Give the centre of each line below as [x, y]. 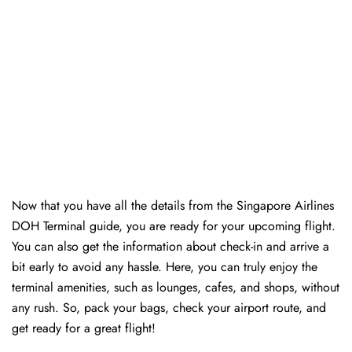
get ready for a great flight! [86, 328]
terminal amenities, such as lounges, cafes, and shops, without [176, 288]
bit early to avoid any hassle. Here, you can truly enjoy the [165, 267]
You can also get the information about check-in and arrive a [170, 247]
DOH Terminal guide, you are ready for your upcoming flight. [174, 226]
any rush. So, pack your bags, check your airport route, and [169, 308]
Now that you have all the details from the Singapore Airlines [173, 206]
